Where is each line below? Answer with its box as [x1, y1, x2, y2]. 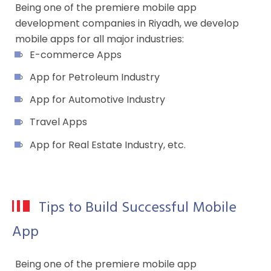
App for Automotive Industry [30, 93, 165, 107]
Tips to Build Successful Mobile [39, 196, 237, 220]
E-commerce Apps [30, 47, 122, 62]
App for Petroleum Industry [30, 70, 160, 85]
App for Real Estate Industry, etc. [30, 137, 186, 152]
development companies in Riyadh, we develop [15, 16, 239, 30]
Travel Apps [30, 115, 87, 129]
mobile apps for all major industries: [15, 31, 184, 46]
